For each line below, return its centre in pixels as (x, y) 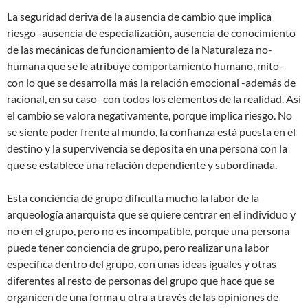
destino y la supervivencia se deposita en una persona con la (147, 148)
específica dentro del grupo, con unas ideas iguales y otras (142, 263)
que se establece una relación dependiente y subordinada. (142, 164)
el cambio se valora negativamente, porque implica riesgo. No (150, 115)
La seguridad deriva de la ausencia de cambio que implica (139, 16)
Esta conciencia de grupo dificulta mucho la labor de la (133, 197)
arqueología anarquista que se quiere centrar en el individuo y (151, 214)
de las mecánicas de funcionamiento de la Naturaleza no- (140, 49)
